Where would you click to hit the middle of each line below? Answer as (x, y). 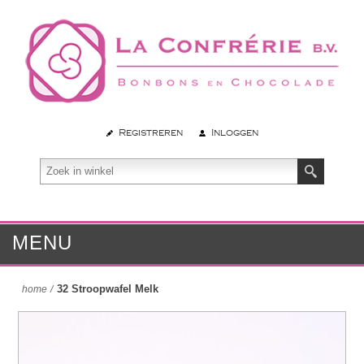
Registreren (150, 132)
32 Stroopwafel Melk (108, 288)
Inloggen (234, 132)
